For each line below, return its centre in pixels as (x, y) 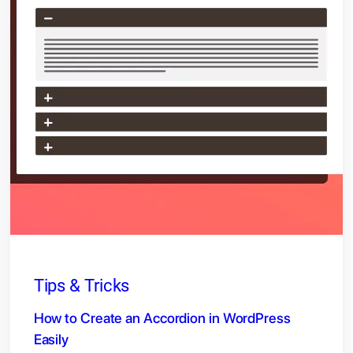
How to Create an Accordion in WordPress (162, 318)
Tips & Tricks (82, 286)
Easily (51, 340)
